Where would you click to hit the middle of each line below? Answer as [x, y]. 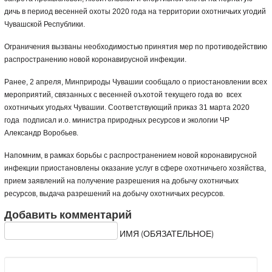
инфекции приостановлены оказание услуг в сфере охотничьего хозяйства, [135, 168]
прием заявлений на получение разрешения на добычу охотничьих [121, 181]
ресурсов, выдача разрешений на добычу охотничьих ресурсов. [114, 194]
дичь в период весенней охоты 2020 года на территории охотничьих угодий [135, 12]
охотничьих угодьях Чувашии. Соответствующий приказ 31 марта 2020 [127, 108]
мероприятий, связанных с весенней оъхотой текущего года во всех [123, 95]
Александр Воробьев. [41, 133]
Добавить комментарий [68, 216]
